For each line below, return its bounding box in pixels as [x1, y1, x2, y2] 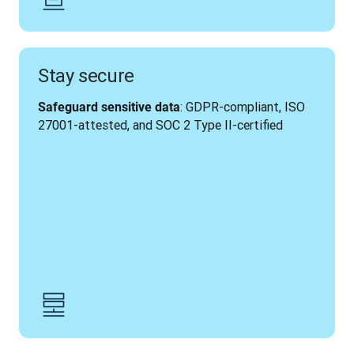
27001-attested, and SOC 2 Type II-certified [38, 117, 283, 133]
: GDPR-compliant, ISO [180, 99, 305, 115]
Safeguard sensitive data [38, 100, 180, 115]
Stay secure [38, 64, 135, 87]
